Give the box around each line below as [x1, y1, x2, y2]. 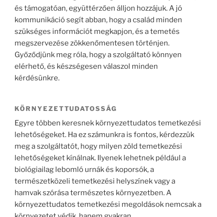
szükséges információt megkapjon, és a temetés [15, 27, 180, 36]
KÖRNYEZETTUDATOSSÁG [15, 104, 118, 112]
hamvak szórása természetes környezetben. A [15, 188, 171, 198]
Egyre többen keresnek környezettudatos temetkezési [15, 119, 201, 128]
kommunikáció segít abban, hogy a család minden [15, 15, 182, 24]
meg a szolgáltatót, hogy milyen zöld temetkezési [15, 142, 182, 151]
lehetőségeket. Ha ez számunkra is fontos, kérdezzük [15, 130, 194, 139]
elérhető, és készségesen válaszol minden [15, 62, 158, 71]
